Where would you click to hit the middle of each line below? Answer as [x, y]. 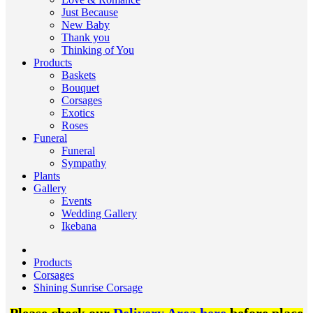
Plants [47, 176]
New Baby [86, 25]
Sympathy [84, 163]
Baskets [79, 75]
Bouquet [80, 88]
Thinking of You [98, 50]
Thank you [86, 37]
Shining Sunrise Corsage [88, 287]
